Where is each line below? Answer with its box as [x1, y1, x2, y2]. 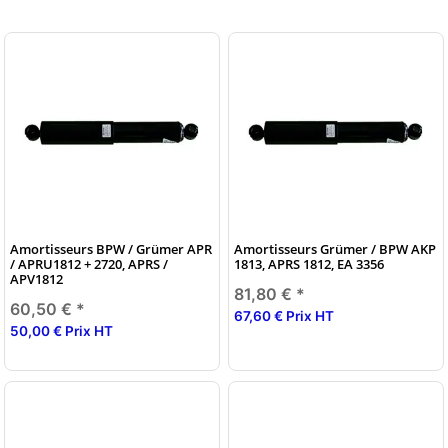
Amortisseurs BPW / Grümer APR [10, 239, 212, 258]
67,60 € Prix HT [234, 307, 334, 324]
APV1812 [10, 269, 63, 288]
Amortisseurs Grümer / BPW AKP [234, 239, 436, 258]
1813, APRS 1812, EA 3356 [234, 254, 384, 273]
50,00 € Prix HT [10, 322, 113, 339]
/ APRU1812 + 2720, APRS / [10, 254, 168, 273]
